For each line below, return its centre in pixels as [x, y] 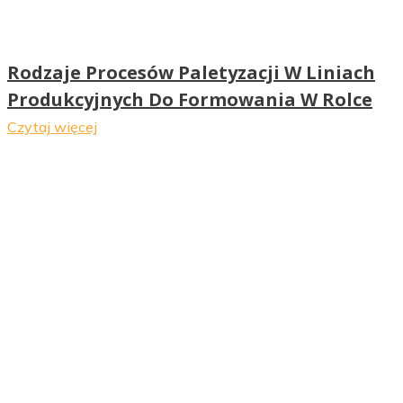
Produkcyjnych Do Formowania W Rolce [190, 99]
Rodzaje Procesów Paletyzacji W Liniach [191, 72]
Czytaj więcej [52, 126]
